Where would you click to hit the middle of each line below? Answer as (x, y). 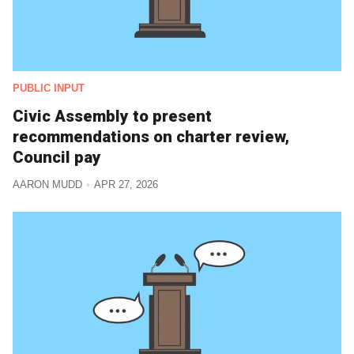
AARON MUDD (47, 185)
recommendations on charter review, (151, 137)
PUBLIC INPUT (49, 88)
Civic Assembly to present (112, 117)
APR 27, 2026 (126, 185)
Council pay (57, 158)
